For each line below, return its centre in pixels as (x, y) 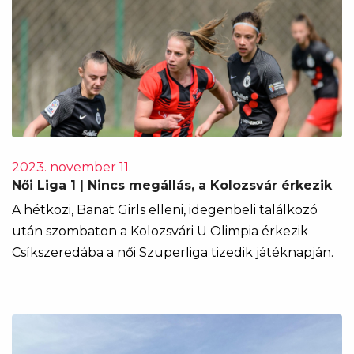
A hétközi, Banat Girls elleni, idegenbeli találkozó (165, 210)
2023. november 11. (72, 167)
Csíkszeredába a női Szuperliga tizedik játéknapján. (173, 252)
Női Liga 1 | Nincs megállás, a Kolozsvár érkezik (172, 185)
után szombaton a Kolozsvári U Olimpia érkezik (160, 231)
